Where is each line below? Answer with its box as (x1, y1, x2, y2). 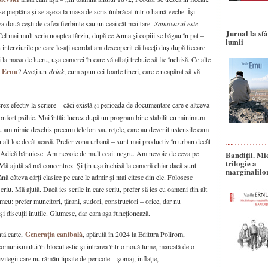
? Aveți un (18, 66, 49, 76)
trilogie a (226, 157, 257, 169)
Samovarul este (154, 19, 198, 28)
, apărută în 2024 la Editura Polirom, (83, 229, 185, 239)
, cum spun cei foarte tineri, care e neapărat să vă (64, 66, 200, 76)
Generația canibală (25, 229, 83, 239)
